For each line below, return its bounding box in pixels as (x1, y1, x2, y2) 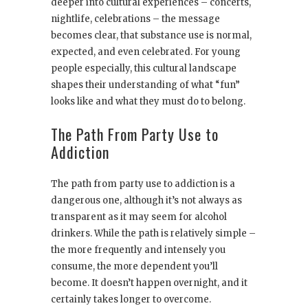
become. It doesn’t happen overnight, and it (51, 277, 247, 289)
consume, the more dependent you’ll (51, 261, 218, 273)
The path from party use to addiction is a (51, 178, 235, 190)
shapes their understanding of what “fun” (51, 79, 240, 91)
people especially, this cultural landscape (51, 63, 236, 75)
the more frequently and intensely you (51, 244, 225, 256)
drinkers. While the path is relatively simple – (51, 228, 256, 240)
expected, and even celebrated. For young (51, 46, 241, 58)
